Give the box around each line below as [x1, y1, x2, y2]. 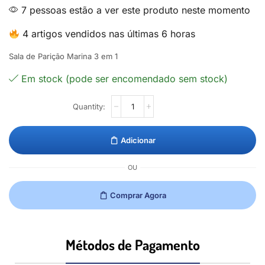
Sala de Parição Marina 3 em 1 [9, 51, 118, 61]
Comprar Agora [109, 190, 166, 200]
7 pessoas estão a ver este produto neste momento [18, 4, 250, 16]
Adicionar [120, 135, 156, 145]
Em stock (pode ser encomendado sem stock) [21, 73, 228, 85]
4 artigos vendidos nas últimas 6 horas [20, 28, 196, 40]
